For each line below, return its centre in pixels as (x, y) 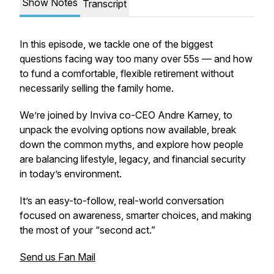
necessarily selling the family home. (97, 88)
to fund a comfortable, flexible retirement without (127, 73)
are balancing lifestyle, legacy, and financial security (133, 159)
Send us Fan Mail (57, 257)
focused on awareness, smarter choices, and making (135, 215)
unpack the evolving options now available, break (128, 130)
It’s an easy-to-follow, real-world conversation (122, 201)
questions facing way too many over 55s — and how (136, 59)
